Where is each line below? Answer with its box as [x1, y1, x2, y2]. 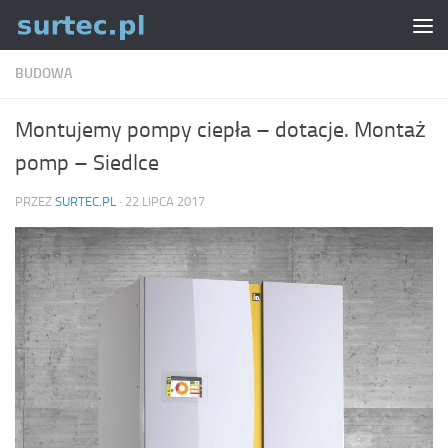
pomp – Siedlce [15, 150, 159, 176]
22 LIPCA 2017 [125, 194, 205, 209]
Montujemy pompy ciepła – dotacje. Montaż [15, 117, 426, 143]
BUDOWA [15, 65, 72, 82]
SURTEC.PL [55, 194, 116, 209]
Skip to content [27, 19, 132, 38]
